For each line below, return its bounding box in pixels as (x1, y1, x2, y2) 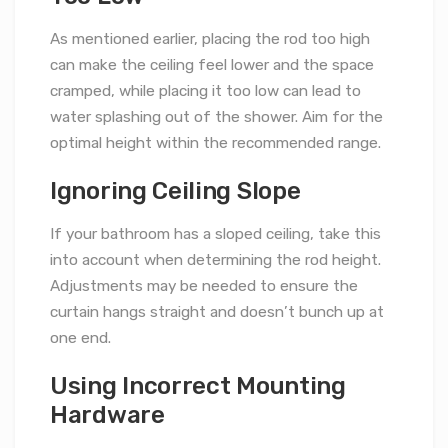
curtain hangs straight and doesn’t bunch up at (50, 303, 384, 322)
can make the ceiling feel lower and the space (50, 56, 374, 75)
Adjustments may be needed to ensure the (50, 277, 358, 296)
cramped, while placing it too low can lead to (50, 82, 361, 101)
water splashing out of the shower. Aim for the (50, 108, 383, 127)
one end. (50, 329, 111, 348)
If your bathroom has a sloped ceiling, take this (50, 225, 381, 244)
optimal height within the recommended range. (50, 134, 381, 153)
